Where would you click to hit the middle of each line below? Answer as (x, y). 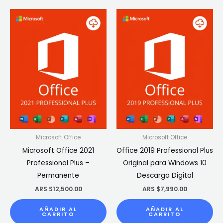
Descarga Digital (165, 176)
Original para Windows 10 (165, 163)
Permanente (58, 176)
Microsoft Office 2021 (58, 151)
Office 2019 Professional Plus (165, 151)
